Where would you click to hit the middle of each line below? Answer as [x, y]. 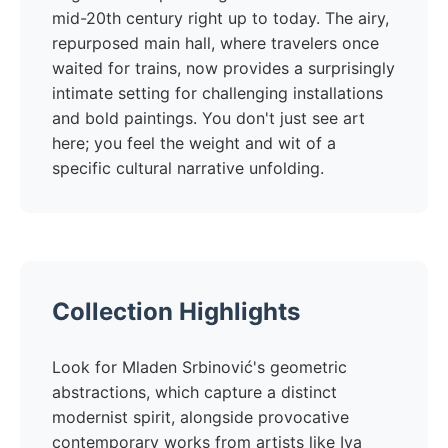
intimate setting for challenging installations [217, 93]
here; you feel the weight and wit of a [194, 143]
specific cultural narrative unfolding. [188, 168]
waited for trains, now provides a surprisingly [223, 68]
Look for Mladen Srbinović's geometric [199, 367]
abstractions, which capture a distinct [194, 392]
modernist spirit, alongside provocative [200, 417]
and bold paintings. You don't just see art [208, 118]
